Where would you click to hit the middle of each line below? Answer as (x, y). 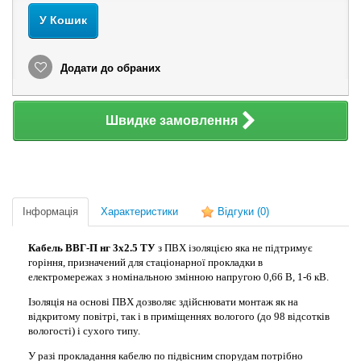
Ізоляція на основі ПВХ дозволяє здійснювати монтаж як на (163, 302)
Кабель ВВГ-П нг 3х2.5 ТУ (92, 248)
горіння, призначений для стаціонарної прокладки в (145, 262)
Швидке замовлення (171, 120)
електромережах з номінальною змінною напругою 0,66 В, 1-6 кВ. (178, 277)
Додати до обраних (109, 68)
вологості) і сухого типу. (84, 331)
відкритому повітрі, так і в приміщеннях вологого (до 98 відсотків (179, 316)
